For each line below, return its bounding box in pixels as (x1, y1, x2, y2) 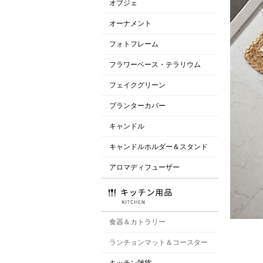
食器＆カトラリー (109, 217, 166, 226)
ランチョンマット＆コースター (109, 238, 208, 247)
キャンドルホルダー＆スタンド (109, 142, 208, 151)
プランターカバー (109, 101, 166, 110)
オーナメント (109, 19, 151, 28)
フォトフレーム (109, 39, 159, 48)
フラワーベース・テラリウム (109, 60, 201, 69)
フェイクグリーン (109, 80, 166, 89)
